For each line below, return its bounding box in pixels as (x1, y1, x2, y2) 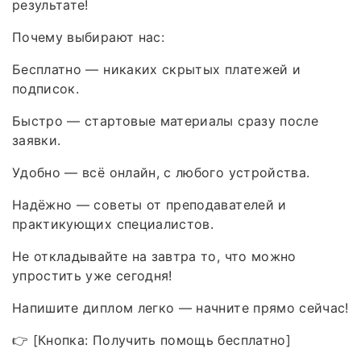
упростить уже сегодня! (12, 268, 172, 284)
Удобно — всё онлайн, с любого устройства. (12, 164, 310, 181)
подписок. (12, 81, 80, 98)
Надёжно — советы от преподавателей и (12, 197, 287, 214)
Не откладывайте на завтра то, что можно (12, 248, 297, 265)
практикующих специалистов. (12, 216, 214, 233)
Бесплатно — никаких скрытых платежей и (12, 61, 301, 78)
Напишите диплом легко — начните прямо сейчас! (12, 300, 349, 317)
